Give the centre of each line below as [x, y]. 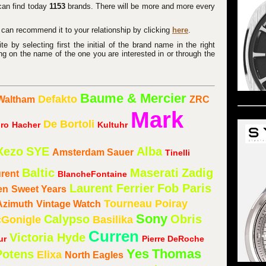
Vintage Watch [68, 204]
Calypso [67, 219]
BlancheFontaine [92, 174]
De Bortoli [69, 124]
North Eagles [94, 255]
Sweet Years [39, 189]
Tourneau [128, 203]
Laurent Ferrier [112, 188]
